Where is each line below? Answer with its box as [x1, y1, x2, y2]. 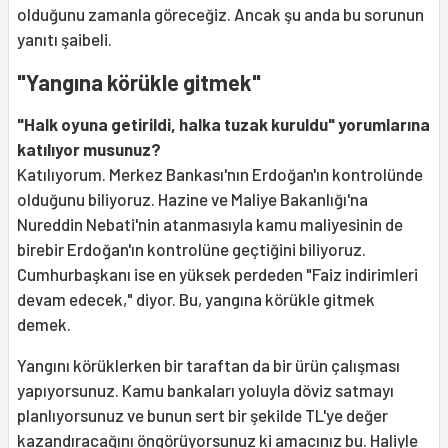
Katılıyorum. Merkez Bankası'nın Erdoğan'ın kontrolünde [17, 164, 423, 185]
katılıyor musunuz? [17, 139, 161, 160]
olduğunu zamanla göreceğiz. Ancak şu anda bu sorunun [17, 4, 424, 25]
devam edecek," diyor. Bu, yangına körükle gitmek [17, 289, 375, 310]
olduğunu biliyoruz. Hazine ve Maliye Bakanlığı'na [17, 189, 368, 210]
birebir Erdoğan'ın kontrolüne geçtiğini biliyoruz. [17, 239, 366, 260]
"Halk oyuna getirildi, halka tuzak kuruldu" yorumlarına [17, 114, 430, 135]
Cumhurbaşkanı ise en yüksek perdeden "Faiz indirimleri [17, 264, 418, 285]
